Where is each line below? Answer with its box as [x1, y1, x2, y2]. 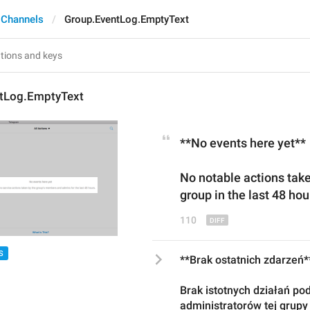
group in [180, 188, 225, 202]
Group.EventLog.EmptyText [64, 13, 189, 26]
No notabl [180, 170, 234, 185]
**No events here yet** [180, 136, 306, 150]
